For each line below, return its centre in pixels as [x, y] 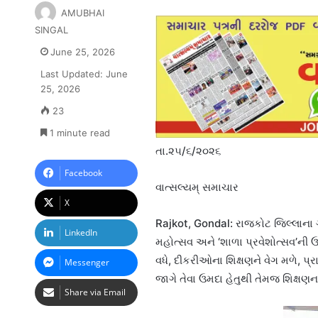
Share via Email [95, 292]
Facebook [83, 172]
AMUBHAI [82, 12]
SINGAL [51, 29]
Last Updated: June [84, 73]
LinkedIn [81, 232]
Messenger [87, 262]
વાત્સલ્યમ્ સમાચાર [197, 187]
